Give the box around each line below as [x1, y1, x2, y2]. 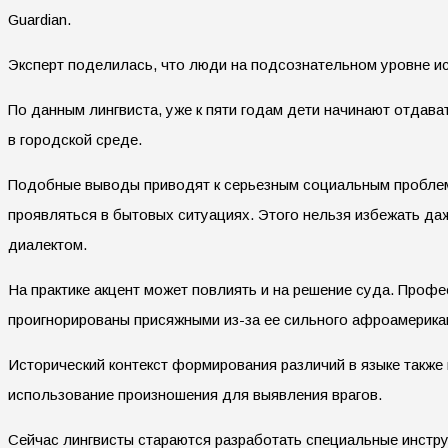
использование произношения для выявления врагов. [8, 385, 382, 403]
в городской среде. [8, 130, 142, 148]
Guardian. [8, 10, 71, 28]
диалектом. [8, 235, 87, 253]
